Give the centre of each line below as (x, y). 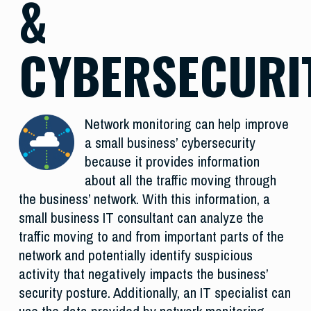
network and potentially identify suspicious (135, 255)
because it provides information (172, 162)
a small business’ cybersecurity (170, 143)
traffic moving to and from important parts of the (151, 237)
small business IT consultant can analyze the (141, 218)
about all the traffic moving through (180, 180)
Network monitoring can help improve (186, 124)
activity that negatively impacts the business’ (143, 274)
